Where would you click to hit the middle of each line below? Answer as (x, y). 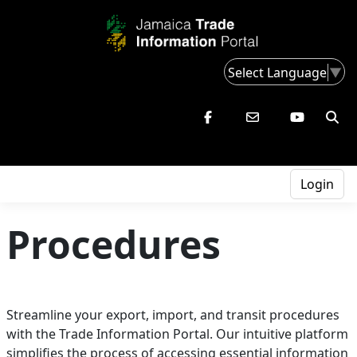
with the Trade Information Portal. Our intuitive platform (177, 334)
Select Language (277, 72)
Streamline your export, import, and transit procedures (173, 315)
